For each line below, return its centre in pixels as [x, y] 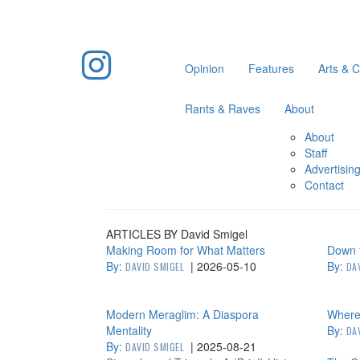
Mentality [129, 330]
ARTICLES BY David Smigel [177, 234]
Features [271, 68]
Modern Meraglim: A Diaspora [182, 314]
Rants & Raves [222, 108]
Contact [324, 185]
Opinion [204, 68]
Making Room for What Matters [186, 250]
